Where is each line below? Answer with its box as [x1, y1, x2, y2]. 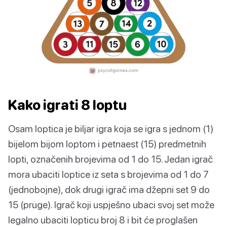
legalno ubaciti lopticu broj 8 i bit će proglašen [8, 213, 198, 225]
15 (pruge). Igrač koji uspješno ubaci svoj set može [8, 198, 214, 210]
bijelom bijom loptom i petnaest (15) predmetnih [8, 137, 206, 149]
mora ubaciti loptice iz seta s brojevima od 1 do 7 [8, 168, 209, 180]
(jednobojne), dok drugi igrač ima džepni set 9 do [8, 183, 210, 195]
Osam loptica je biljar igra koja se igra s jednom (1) [8, 122, 213, 134]
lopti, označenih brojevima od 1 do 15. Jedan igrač [8, 153, 213, 165]
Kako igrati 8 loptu [8, 96, 127, 113]
